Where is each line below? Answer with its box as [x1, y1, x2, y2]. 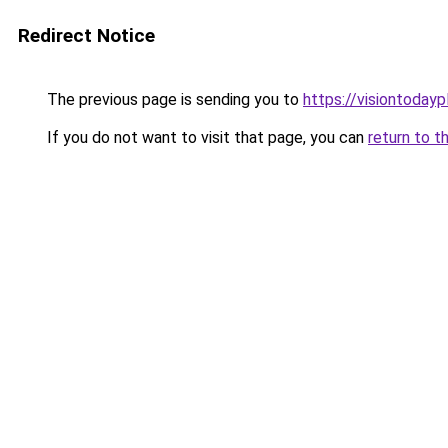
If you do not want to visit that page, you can [43, 128, 368, 147]
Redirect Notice [18, 24, 155, 47]
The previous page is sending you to [43, 90, 303, 109]
